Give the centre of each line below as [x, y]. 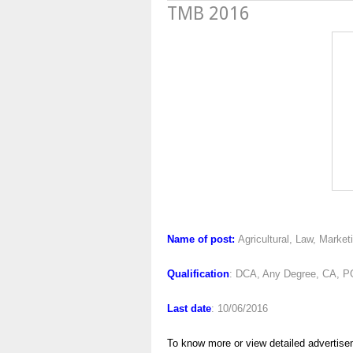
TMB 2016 [208, 14]
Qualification [198, 274]
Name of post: [201, 239]
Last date [189, 308]
